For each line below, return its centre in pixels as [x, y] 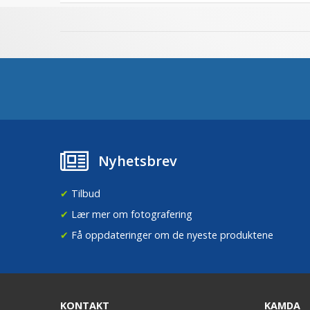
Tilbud [84, 193]
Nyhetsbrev [138, 161]
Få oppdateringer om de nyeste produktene [171, 235]
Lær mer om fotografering [130, 214]
